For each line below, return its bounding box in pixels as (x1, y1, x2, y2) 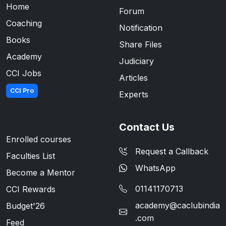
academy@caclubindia (135, 200, 220, 211)
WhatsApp (135, 163, 176, 174)
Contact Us (119, 121, 175, 134)
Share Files (119, 39, 162, 50)
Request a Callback (135, 146, 208, 157)
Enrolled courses (6, 134, 71, 145)
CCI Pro (10, 87, 34, 95)
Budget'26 (6, 201, 45, 211)
